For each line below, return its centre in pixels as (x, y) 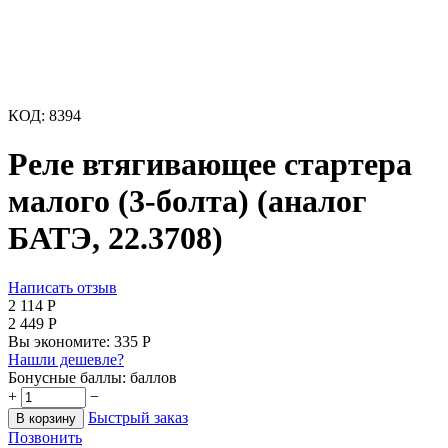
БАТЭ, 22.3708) (115, 238)
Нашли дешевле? (66, 359)
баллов (153, 377)
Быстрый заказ (138, 417)
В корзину (46, 418)
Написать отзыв (62, 287)
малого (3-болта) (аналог (187, 201)
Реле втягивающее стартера (210, 164)
